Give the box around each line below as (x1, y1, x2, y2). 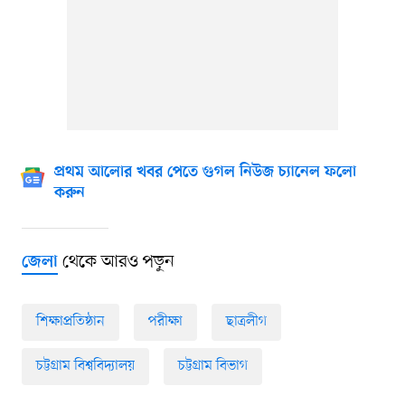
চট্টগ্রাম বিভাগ (177, 356, 248, 377)
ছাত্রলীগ (225, 312, 267, 333)
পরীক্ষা (147, 312, 183, 333)
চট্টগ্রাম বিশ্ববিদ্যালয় (35, 356, 135, 377)
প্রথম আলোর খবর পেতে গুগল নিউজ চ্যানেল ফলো (53, 164, 356, 183)
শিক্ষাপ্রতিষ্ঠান (35, 312, 105, 333)
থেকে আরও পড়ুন (57, 250, 174, 275)
